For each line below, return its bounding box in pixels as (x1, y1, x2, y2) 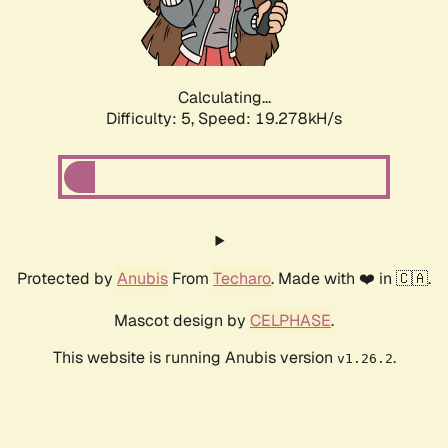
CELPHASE (250, 310, 331, 332)
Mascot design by (114, 310, 250, 332)
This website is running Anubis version (52, 347, 337, 369)
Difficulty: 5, (106, 108, 198, 130)
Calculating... (177, 87, 271, 109)
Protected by (17, 268, 117, 290)
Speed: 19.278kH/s (198, 108, 342, 130)
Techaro (213, 268, 271, 290)
